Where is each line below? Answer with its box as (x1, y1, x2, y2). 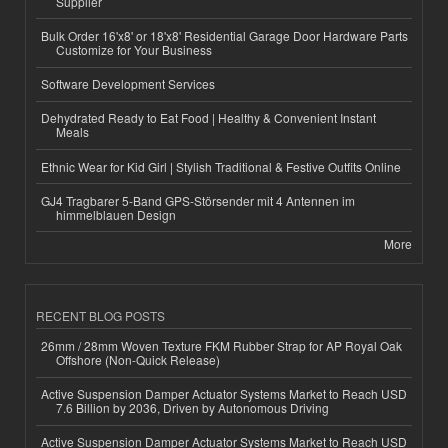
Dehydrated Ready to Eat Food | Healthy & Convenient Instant (41, 109, 376, 127)
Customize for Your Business (56, 41, 212, 59)
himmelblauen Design (56, 205, 176, 223)
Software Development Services (41, 75, 215, 93)
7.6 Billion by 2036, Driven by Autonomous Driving (56, 399, 329, 417)
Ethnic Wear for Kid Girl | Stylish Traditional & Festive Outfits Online (41, 157, 401, 175)
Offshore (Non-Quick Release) (56, 350, 220, 368)
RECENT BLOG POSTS (36, 307, 165, 325)
